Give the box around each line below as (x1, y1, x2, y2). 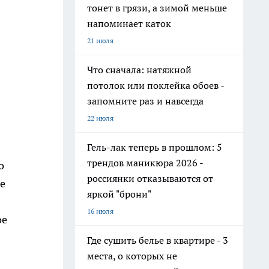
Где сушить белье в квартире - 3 (87, 234, 228, 246)
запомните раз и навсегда (87, 95, 204, 107)
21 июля (87, 36, 113, 45)
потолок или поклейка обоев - (87, 79, 225, 91)
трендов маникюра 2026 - (87, 157, 204, 169)
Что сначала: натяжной (87, 64, 192, 76)
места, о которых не (87, 250, 177, 262)
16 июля (87, 207, 113, 216)
